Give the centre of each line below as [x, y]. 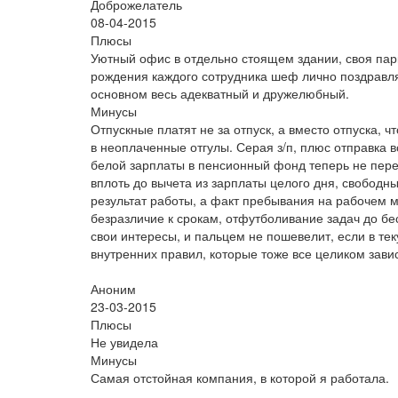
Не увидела [124, 342]
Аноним [113, 289]
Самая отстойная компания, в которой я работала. [240, 378]
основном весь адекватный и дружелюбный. [220, 93]
